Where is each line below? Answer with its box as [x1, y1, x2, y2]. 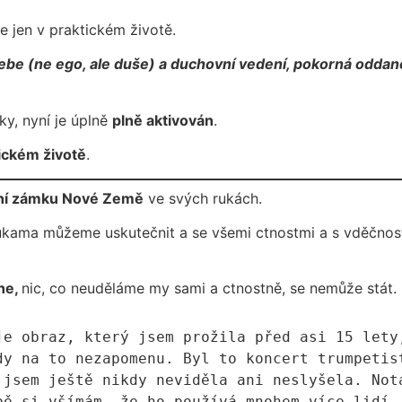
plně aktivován [112, 110, 214, 129]
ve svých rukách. [144, 188, 262, 207]
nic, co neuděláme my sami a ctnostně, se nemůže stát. [22, 279, 397, 298]
